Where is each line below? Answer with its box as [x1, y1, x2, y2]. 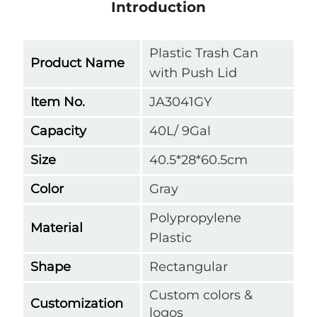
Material [30, 219, 83, 236]
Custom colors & [149, 287, 253, 303]
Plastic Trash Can [149, 45, 258, 61]
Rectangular [149, 258, 228, 275]
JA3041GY [149, 93, 212, 110]
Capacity [30, 122, 86, 139]
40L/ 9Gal [149, 122, 211, 139]
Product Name [30, 54, 125, 71]
